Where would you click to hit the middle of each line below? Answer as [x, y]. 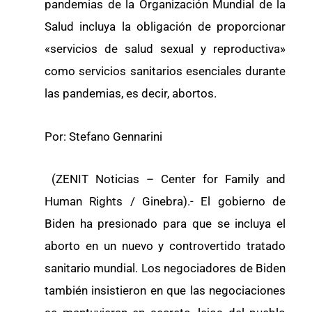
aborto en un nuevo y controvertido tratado [165, 246]
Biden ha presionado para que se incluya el [165, 224]
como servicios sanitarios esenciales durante [165, 71]
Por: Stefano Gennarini [103, 136]
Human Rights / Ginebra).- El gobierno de [165, 202]
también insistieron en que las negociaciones [165, 291]
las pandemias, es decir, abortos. [131, 93]
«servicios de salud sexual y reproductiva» [165, 48]
